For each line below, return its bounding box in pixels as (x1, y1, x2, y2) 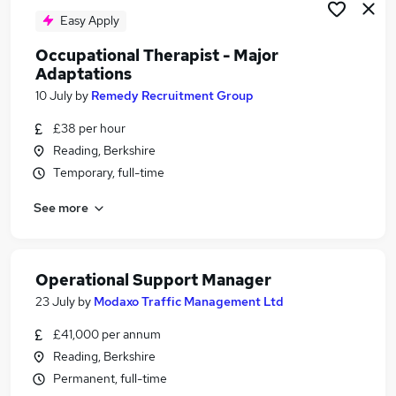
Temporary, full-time (53, 164, 164, 180)
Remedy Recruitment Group (91, 88, 254, 103)
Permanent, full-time (53, 370, 167, 386)
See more (34, 199, 88, 216)
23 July (35, 293, 75, 309)
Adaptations (35, 64, 132, 84)
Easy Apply (60, 12, 119, 28)
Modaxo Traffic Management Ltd (94, 293, 284, 309)
